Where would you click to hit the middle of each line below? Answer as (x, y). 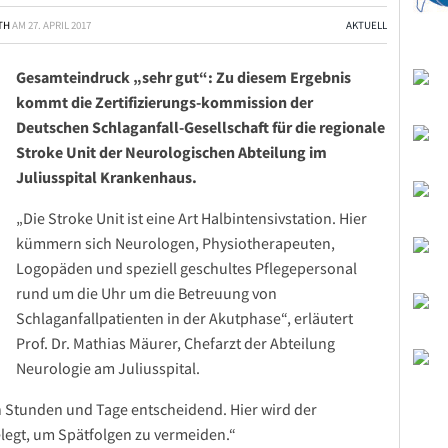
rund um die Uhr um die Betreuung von (146, 293)
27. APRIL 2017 (59, 25)
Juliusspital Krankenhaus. (106, 177)
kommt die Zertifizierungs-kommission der (164, 102)
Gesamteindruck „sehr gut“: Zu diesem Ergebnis (183, 77)
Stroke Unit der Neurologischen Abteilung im (171, 152)
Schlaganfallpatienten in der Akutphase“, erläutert (184, 318)
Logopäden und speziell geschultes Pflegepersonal (186, 268)
